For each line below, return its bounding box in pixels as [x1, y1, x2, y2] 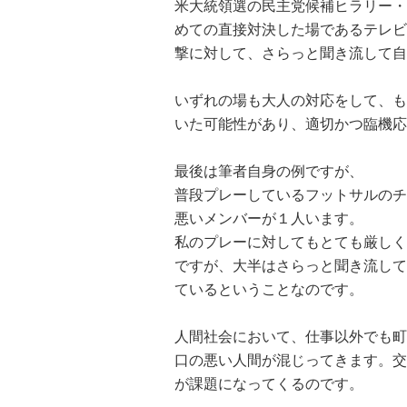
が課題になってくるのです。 [174, 376, 363, 392]
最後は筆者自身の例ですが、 [174, 164, 363, 179]
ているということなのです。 [174, 282, 363, 297]
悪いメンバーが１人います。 [174, 211, 363, 226]
